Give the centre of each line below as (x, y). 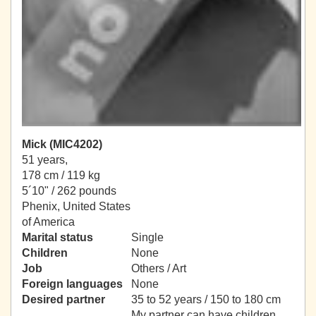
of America (48, 222)
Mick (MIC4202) (62, 145)
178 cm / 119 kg (61, 176)
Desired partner (63, 300)
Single (147, 238)
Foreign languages (72, 284)
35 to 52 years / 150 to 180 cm (206, 300)
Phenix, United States (76, 207)
